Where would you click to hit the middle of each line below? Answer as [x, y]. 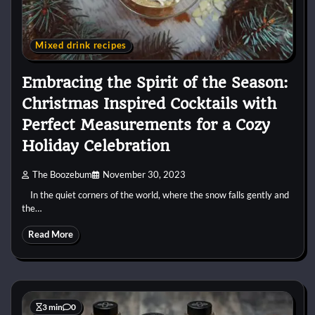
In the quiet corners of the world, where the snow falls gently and [155, 194]
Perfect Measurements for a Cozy [146, 125]
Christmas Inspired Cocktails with [149, 104]
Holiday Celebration [96, 146]
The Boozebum [62, 174]
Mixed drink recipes [81, 46]
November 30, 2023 [144, 174]
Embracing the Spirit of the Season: [155, 83]
